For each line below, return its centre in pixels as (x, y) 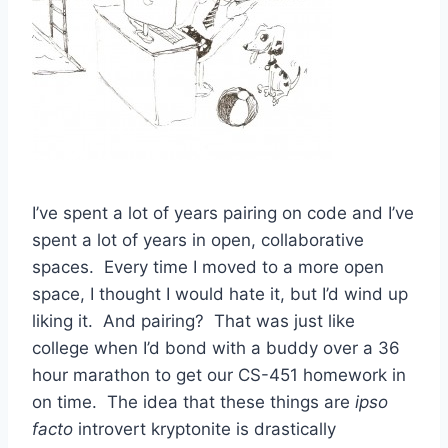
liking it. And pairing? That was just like (193, 321)
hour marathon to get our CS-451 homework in (219, 375)
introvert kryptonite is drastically (204, 429)
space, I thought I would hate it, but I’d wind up (220, 294)
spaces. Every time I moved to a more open (208, 267)
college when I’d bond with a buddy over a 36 (216, 348)
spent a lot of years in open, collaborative (198, 240)
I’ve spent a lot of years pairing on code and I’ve (223, 213)
